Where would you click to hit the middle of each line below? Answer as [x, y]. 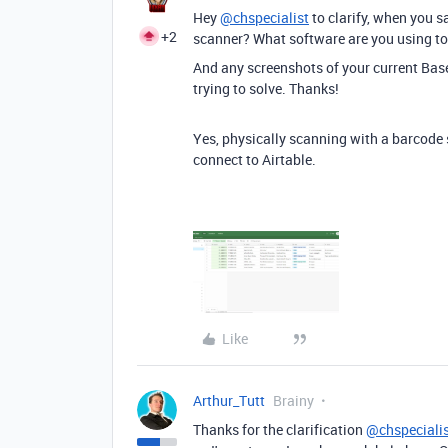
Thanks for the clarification [279, 429]
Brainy [293, 400]
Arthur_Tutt [229, 400]
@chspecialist [264, 17]
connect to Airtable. [257, 159]
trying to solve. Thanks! [267, 88]
